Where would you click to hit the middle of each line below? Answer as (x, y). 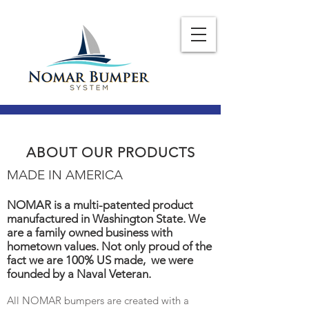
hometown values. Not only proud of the (109, 246)
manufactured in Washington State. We (106, 219)
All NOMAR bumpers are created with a (98, 300)
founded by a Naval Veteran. (80, 274)
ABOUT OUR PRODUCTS (110, 152)
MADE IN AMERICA (65, 175)
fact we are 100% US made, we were (100, 260)
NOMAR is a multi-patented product (100, 205)
